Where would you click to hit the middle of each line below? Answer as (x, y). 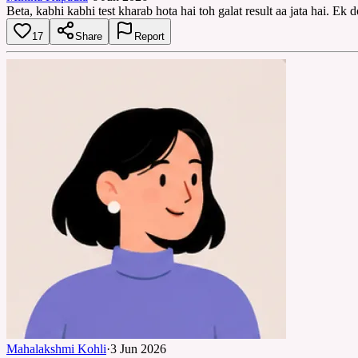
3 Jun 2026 (138, 348)
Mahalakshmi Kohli (56, 348)
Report (149, 36)
